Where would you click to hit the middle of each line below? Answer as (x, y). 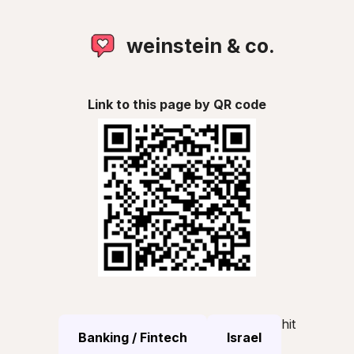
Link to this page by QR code (177, 104)
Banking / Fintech (133, 337)
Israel (244, 337)
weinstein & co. (201, 46)
